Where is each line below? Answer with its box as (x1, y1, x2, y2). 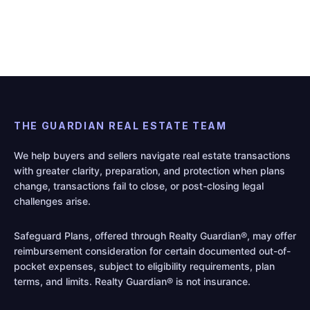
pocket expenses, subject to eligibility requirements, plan (14, 260, 275, 273)
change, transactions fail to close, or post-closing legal (14, 180, 264, 192)
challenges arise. (14, 195, 91, 208)
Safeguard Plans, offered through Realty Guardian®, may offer (14, 230, 296, 242)
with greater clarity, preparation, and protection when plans (14, 165, 285, 177)
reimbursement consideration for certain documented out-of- (14, 245, 291, 257)
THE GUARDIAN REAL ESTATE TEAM (14, 120, 227, 132)
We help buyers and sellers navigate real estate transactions (14, 149, 291, 162)
